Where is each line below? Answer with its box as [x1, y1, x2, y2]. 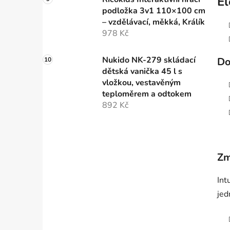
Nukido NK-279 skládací [102, 54, 196, 66]
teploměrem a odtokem [102, 88, 191, 100]
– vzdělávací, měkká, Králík [102, 16, 205, 28]
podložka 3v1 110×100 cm [102, 5, 205, 17]
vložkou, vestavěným [102, 77, 181, 89]
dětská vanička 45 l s [102, 66, 182, 78]
